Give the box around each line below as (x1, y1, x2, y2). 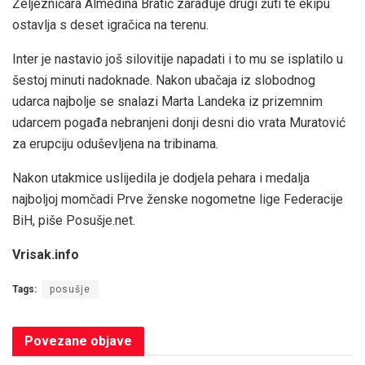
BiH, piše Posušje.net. (12, 212, 135, 228)
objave (87, 332, 132, 349)
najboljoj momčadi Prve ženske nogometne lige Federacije (12, 191, 343, 207)
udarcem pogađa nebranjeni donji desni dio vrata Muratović (12, 114, 345, 130)
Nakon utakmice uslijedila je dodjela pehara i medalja (12, 169, 310, 186)
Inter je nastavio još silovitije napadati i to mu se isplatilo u (12, 51, 343, 67)
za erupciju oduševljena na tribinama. (12, 135, 218, 152)
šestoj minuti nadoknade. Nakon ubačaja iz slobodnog (12, 72, 315, 88)
